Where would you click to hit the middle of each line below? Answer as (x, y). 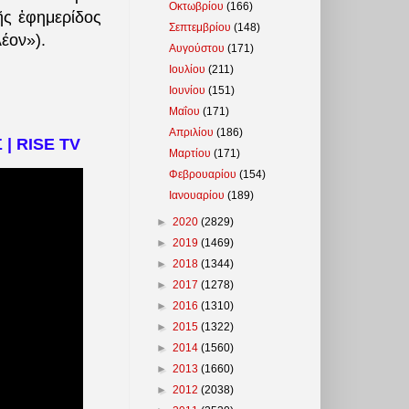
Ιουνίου (189, 90)
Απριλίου (193, 132)
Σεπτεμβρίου (202, 27)
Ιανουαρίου (199, 195)
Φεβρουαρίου (204, 174)
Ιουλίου (189, 69)
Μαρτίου (192, 153)
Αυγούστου (199, 48)
